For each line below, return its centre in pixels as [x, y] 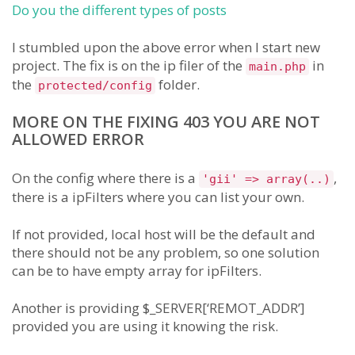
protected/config [95, 86]
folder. [177, 85]
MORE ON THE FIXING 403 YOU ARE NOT [166, 122]
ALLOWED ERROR [78, 139]
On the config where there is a [105, 178]
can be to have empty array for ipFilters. [137, 271]
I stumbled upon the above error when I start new [166, 48]
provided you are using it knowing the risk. [145, 326]
